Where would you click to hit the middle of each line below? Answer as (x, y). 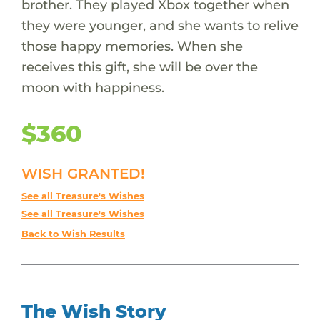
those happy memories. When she (132, 46)
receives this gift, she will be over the (139, 66)
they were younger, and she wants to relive (160, 25)
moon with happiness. (92, 87)
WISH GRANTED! (83, 173)
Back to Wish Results (73, 234)
